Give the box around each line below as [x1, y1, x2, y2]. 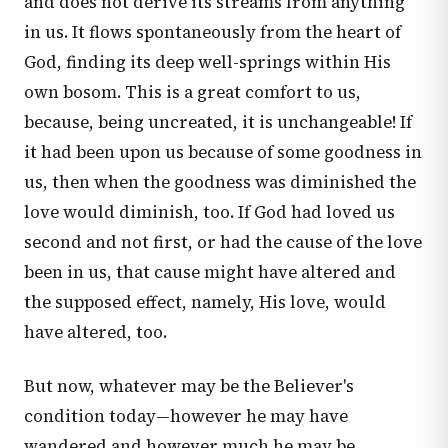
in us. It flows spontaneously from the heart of [24, 21, 401, 44]
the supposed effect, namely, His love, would [24, 291, 386, 314]
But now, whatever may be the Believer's [24, 375, 354, 398]
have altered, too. [24, 321, 167, 344]
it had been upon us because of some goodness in [24, 141, 422, 164]
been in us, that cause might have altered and [24, 261, 396, 284]
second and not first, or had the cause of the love [24, 231, 422, 254]
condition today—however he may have [24, 405, 348, 428]
